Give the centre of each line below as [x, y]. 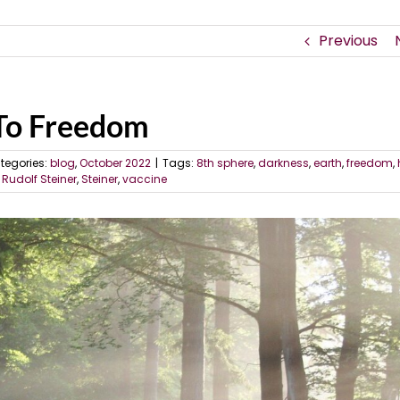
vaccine [145, 179]
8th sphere [225, 163]
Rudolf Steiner [39, 179]
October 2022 [115, 163]
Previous [348, 41]
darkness [283, 163]
